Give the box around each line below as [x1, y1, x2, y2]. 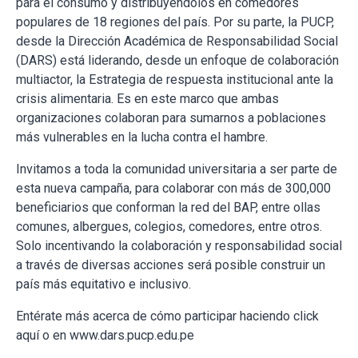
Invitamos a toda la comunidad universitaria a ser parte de [16, 161, 337, 177]
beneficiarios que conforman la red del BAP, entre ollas [16, 200, 320, 215]
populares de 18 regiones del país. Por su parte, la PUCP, [16, 14, 334, 30]
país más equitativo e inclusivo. [16, 276, 191, 292]
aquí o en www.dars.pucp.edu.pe [16, 328, 194, 343]
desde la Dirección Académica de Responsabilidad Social [16, 34, 338, 49]
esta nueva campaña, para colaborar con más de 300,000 [16, 181, 331, 196]
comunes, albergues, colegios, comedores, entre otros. [16, 219, 322, 234]
